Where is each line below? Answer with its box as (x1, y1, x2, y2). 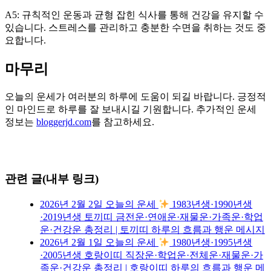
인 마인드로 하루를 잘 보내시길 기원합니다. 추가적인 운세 (5, 103, 256, 114)
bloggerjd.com (36, 116, 91, 127)
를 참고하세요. (91, 116, 154, 127)
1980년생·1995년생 (169, 237, 253, 248)
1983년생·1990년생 (169, 199, 253, 210)
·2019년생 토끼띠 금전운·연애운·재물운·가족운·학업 (40, 212, 263, 223)
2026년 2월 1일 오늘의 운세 (40, 237, 158, 248)
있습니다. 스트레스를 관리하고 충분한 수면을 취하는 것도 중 (5, 22, 266, 33)
